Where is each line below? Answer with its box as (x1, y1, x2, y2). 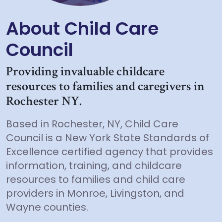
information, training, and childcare (6, 159, 182, 172)
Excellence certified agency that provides (6, 145, 213, 159)
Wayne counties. (6, 200, 88, 214)
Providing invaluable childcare (6, 63, 165, 80)
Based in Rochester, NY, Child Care (6, 117, 178, 131)
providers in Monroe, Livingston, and (6, 186, 184, 200)
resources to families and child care (6, 172, 185, 186)
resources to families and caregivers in (6, 78, 205, 95)
